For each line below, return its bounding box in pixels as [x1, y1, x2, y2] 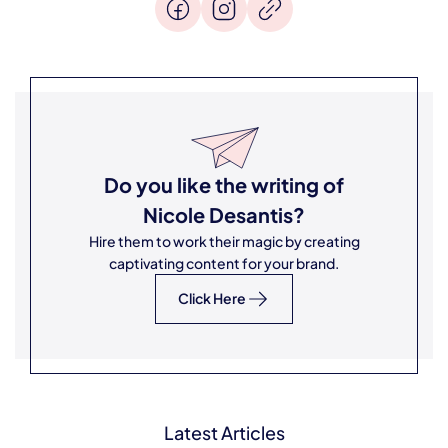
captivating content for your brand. [109, 254, 339, 272]
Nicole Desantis [143, 202, 293, 227]
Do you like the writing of [104, 172, 344, 197]
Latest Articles [163, 421, 285, 444]
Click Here [178, 289, 246, 307]
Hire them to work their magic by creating [88, 232, 360, 250]
